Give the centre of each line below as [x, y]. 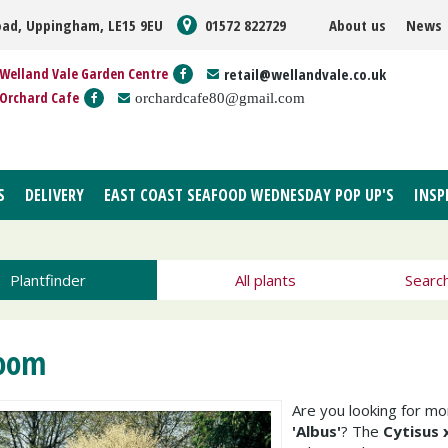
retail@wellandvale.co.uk [305, 74]
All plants [265, 280]
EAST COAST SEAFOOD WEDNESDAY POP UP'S [249, 195]
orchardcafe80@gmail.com [220, 97]
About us [357, 25]
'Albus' [316, 431]
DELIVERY [54, 195]
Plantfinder [47, 280]
